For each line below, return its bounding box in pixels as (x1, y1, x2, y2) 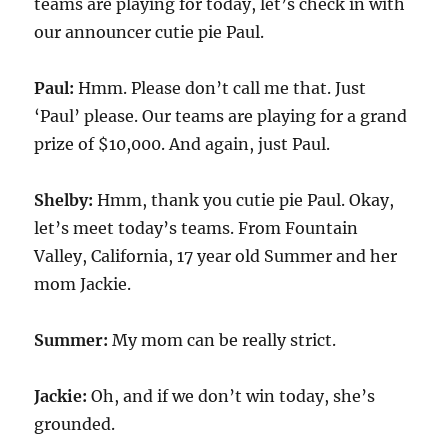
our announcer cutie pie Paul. (34, 22, 265, 42)
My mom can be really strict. (108, 330, 337, 350)
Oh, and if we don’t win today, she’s (87, 386, 376, 406)
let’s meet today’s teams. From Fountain (34, 218, 359, 238)
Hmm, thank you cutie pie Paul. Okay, (93, 190, 395, 210)
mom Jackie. (34, 274, 132, 294)
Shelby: (34, 190, 94, 210)
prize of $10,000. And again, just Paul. (34, 134, 331, 154)
